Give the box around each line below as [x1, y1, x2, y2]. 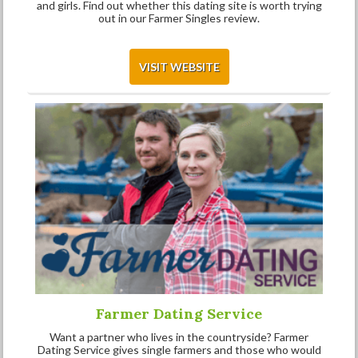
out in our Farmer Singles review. [98, 10, 260, 25]
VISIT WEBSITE [138, 59, 220, 74]
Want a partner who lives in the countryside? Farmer [50, 330, 308, 344]
